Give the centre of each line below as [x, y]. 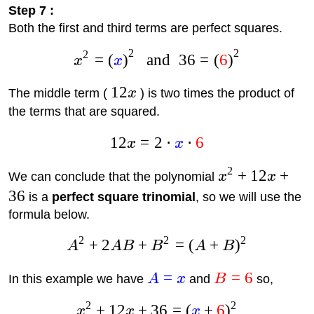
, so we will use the [248, 197]
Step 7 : [31, 11]
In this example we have [77, 279]
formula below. [49, 214]
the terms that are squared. [84, 112]
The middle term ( [59, 94]
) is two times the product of [215, 94]
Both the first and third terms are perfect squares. [145, 28]
